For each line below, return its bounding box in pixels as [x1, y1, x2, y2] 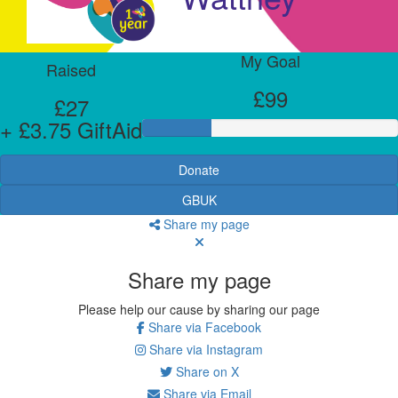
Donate [179, 160, 219, 179]
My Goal [240, 48, 300, 72]
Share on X [171, 362, 239, 380]
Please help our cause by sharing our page [78, 299, 320, 318]
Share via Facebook [145, 317, 261, 336]
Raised [46, 57, 96, 81]
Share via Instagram [146, 339, 263, 358]
